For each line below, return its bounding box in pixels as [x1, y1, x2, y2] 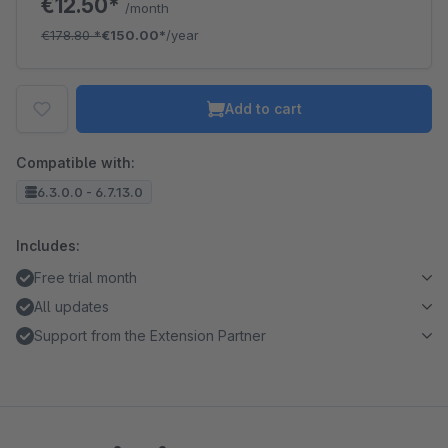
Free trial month [34, 269, 137, 286]
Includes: [16, 237, 80, 254]
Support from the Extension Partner [34, 327, 266, 344]
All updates [34, 298, 109, 315]
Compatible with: [16, 154, 135, 171]
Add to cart [224, 100, 302, 117]
